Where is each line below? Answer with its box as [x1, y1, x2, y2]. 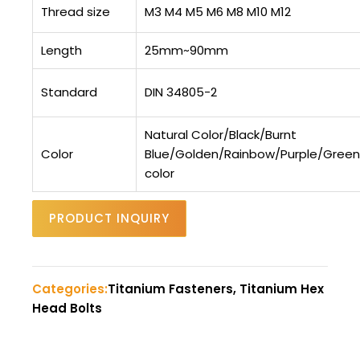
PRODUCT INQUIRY [49, 210, 170, 227]
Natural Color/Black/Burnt [145, 126, 297, 144]
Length [41, 42, 82, 59]
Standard [41, 84, 97, 101]
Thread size [41, 3, 110, 21]
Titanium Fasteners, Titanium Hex [108, 280, 324, 298]
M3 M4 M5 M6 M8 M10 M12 [145, 3, 291, 21]
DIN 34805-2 [145, 84, 217, 101]
